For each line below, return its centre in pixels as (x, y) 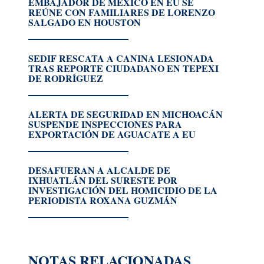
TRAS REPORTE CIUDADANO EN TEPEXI (123, 68)
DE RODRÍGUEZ (66, 78)
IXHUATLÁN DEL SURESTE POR (103, 180)
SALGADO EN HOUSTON (85, 22)
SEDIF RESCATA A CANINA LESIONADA (121, 58)
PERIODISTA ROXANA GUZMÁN (103, 200)
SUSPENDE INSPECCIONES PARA (105, 124)
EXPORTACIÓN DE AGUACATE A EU (112, 134)
